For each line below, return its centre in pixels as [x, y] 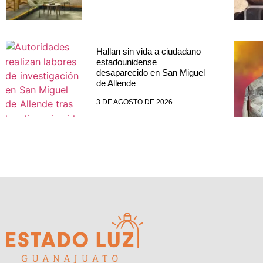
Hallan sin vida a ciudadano [148, 51]
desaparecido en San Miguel [150, 72]
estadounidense [126, 62]
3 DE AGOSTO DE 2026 [134, 102]
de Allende [116, 83]
